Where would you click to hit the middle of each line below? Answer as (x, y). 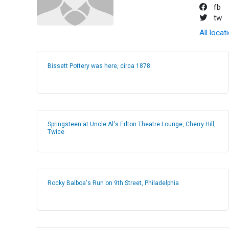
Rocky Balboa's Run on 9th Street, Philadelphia (113, 183)
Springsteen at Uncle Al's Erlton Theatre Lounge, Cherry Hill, (132, 124)
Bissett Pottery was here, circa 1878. (100, 66)
